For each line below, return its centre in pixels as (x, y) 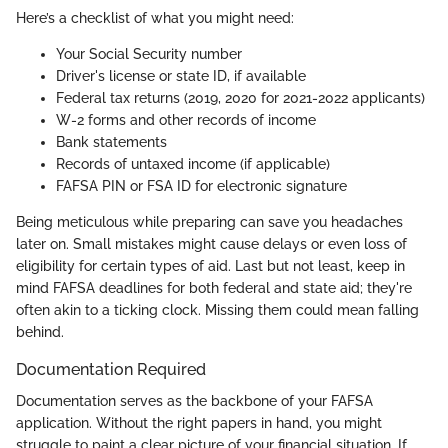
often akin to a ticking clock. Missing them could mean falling (217, 309)
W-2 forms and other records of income (186, 119)
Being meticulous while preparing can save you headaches (209, 221)
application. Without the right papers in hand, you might (199, 423)
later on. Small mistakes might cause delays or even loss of (211, 243)
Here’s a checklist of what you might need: (155, 17)
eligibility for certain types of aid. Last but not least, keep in (210, 265)
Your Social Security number (149, 53)
